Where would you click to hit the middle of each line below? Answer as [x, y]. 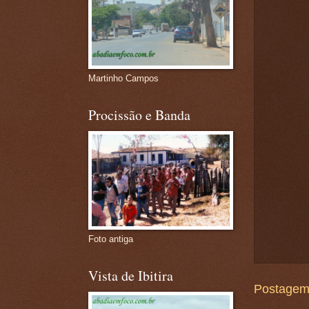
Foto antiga [110, 239]
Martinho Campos [123, 78]
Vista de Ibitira [130, 276]
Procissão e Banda [139, 115]
